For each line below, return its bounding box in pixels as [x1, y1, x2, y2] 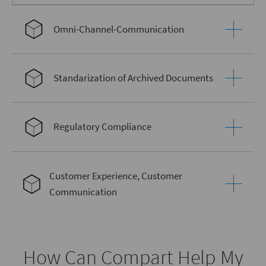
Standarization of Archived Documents [53, 71, 213, 85]
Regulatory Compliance [53, 120, 151, 134]
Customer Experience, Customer [49, 169, 182, 182]
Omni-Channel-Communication [53, 22, 184, 36]
